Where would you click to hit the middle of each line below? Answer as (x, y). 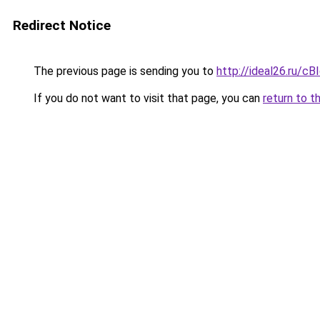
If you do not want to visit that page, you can (147, 98)
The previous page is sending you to (124, 71)
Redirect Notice (62, 25)
